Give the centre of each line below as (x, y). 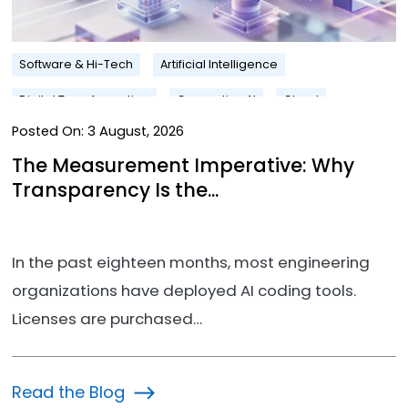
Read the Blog (68, 392)
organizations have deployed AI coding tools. (184, 291)
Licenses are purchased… (107, 319)
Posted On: (47, 132)
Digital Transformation (84, 99)
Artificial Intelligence (219, 65)
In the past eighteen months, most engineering (190, 263)
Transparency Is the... (115, 189)
